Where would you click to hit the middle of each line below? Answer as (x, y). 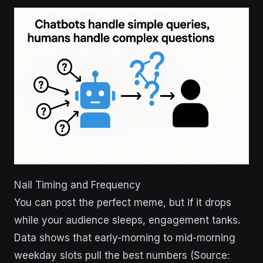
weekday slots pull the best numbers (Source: (122, 255)
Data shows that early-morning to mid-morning (125, 237)
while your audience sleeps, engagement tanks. (127, 220)
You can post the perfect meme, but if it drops (123, 202)
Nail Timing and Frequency (77, 185)
